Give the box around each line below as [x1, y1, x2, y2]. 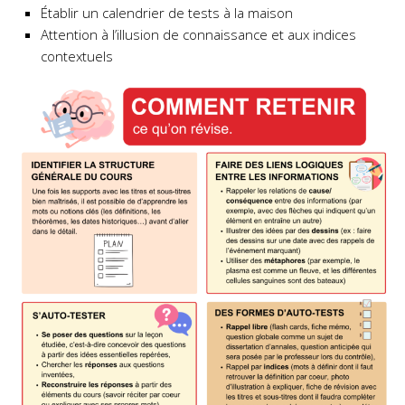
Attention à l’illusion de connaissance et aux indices [41, 25, 356, 43]
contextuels [41, 47, 117, 65]
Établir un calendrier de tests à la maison [41, 4, 293, 22]
